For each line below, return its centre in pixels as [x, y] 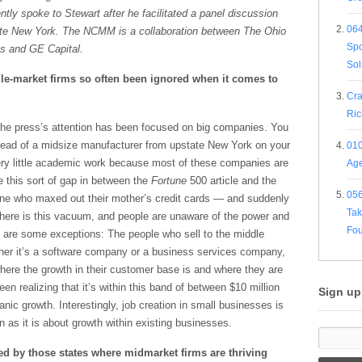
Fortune [169, 180]
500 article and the [232, 180]
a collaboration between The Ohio [208, 31]
